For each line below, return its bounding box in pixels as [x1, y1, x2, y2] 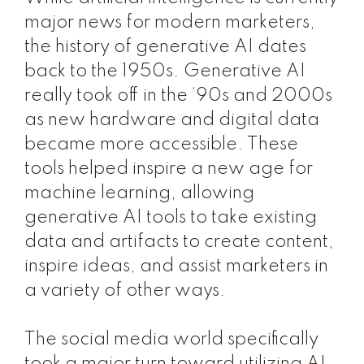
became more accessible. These [24, 136, 298, 154]
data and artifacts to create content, [24, 233, 334, 251]
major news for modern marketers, [24, 14, 315, 32]
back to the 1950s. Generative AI [24, 63, 305, 80]
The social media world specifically [24, 331, 318, 349]
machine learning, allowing [24, 184, 254, 202]
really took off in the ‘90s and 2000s [24, 87, 332, 105]
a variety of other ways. [24, 282, 226, 300]
